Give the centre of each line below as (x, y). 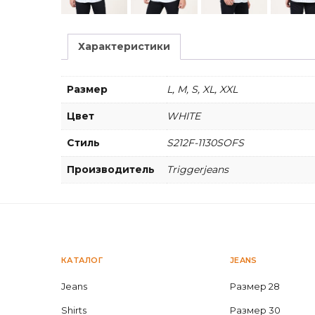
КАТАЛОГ (82, 260)
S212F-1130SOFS (205, 142)
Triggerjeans (198, 169)
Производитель (111, 169)
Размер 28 (255, 286)
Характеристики (124, 46)
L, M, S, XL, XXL (202, 89)
